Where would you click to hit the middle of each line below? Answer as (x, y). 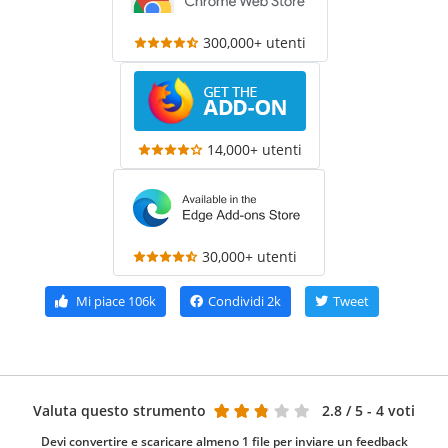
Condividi (236, 300)
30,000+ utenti (249, 256)
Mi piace (100, 300)
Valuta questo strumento (119, 410)
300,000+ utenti (254, 42)
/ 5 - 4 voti (380, 410)
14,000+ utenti (254, 149)
